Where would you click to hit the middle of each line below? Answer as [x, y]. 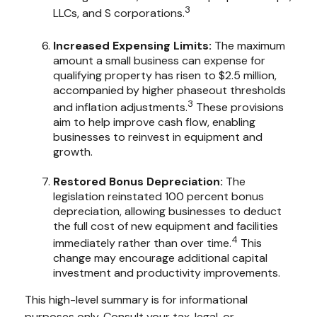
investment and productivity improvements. [167, 273]
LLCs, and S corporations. [119, 13]
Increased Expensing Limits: [132, 45]
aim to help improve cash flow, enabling [154, 122]
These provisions [238, 107]
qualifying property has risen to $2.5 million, [165, 75]
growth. [73, 151]
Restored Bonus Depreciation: [138, 181]
